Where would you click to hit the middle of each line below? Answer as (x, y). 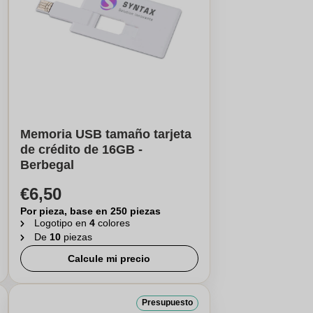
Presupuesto (167, 303)
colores (114, 223)
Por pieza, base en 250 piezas (90, 211)
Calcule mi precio (109, 259)
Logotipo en (61, 223)
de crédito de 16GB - (81, 150)
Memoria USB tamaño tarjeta (105, 134)
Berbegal (47, 165)
